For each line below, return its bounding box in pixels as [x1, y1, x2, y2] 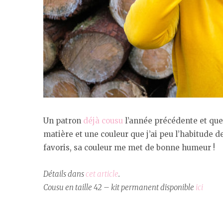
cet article [86, 169, 118, 179]
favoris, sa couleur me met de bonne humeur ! [43, 143, 215, 153]
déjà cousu [83, 116, 123, 126]
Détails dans [43, 169, 86, 179]
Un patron [43, 116, 83, 126]
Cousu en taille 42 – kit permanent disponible [43, 183, 196, 193]
